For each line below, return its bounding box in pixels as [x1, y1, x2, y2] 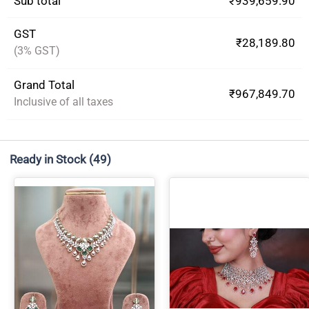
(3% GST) [14, 43, 60, 57]
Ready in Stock [10, 152, 86, 166]
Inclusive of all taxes [14, 94, 113, 108]
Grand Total [14, 77, 74, 92]
